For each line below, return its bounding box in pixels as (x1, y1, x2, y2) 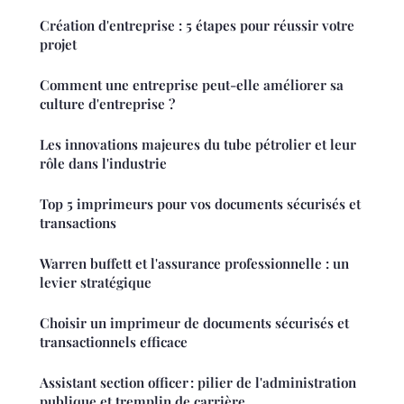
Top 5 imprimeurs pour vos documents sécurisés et (40, 195, 361, 214)
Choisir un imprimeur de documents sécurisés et (40, 314, 349, 333)
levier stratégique (40, 273, 151, 292)
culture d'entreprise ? (40, 95, 175, 114)
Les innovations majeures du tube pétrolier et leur (40, 135, 356, 154)
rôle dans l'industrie (40, 154, 167, 173)
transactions (40, 214, 116, 233)
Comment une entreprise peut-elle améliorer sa (40, 76, 344, 95)
